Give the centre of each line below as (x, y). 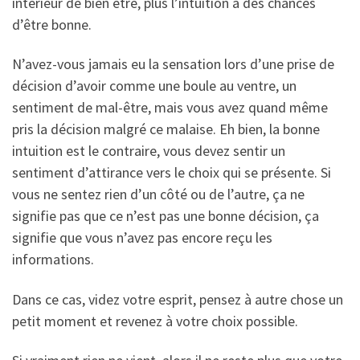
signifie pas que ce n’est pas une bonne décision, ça (166, 216)
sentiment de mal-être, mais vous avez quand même (170, 108)
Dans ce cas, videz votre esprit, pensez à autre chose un (178, 299)
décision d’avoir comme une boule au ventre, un (154, 86)
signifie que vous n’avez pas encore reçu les (142, 238)
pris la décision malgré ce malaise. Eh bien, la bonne (166, 129)
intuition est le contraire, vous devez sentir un (149, 151)
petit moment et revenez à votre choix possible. (155, 321)
